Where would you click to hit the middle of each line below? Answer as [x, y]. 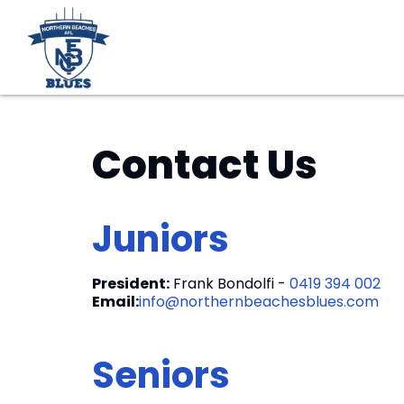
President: [131, 284]
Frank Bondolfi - [230, 284]
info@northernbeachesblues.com [259, 302]
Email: [115, 302]
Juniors [161, 239]
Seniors [161, 375]
